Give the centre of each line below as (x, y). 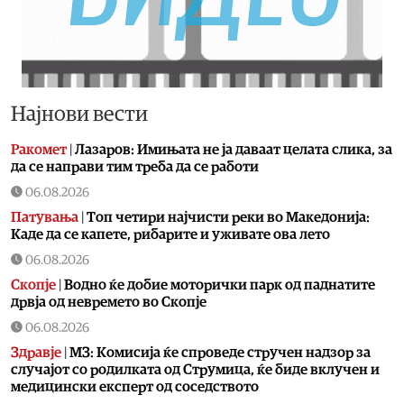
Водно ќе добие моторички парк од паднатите (220, 285)
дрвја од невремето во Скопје (109, 303)
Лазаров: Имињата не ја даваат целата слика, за (234, 150)
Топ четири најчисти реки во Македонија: (228, 218)
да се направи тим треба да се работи (135, 167)
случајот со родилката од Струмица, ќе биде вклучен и (195, 370)
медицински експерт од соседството (135, 387)
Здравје (36, 353)
